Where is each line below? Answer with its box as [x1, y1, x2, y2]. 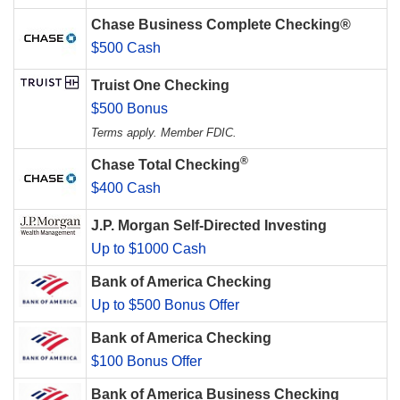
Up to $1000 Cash [91, 240, 206, 256]
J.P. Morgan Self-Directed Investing [91, 217, 327, 233]
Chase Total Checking [91, 156, 240, 172]
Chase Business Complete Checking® [91, 16, 351, 32]
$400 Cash [91, 179, 161, 196]
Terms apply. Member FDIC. [91, 125, 237, 139]
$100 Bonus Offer [91, 353, 202, 369]
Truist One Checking [91, 77, 229, 93]
